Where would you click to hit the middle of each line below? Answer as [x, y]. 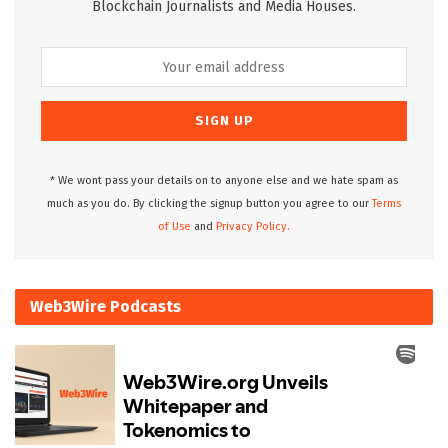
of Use [174, 227]
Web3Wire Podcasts [105, 307]
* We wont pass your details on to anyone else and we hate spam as [224, 181]
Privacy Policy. [253, 227]
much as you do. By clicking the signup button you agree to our [209, 204]
